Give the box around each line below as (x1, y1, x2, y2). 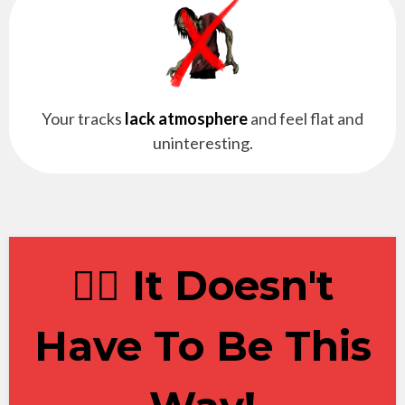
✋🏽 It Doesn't (71, 259, 334, 310)
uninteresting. (152, 132, 253, 153)
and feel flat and (248, 108, 363, 128)
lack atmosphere (125, 108, 248, 128)
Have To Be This (33, 320, 372, 371)
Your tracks (42, 108, 125, 128)
